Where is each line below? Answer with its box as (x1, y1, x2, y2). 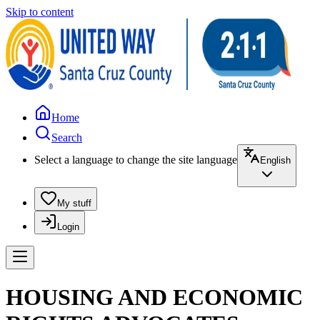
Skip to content (6, 6, 74, 18)
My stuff (57, 198, 91, 209)
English (260, 155, 291, 166)
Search (51, 131, 82, 144)
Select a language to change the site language (34, 154, 237, 166)
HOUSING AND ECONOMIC (6, 284, 303, 311)
